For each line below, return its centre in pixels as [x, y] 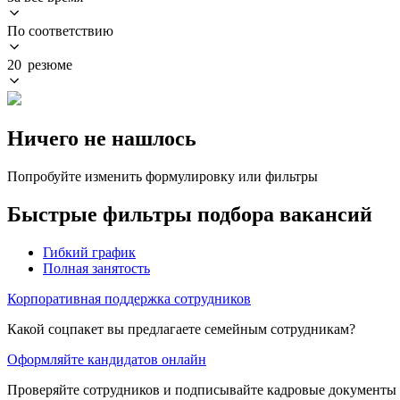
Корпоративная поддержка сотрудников [129, 298]
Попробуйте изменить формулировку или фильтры [162, 176]
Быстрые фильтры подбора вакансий [190, 214]
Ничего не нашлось [102, 138]
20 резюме [40, 64]
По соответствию [60, 30]
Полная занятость [96, 268]
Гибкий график [89, 252]
